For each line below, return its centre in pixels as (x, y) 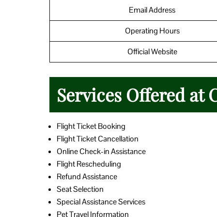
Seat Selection (80, 189)
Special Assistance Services (101, 201)
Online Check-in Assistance (101, 151)
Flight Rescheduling (89, 164)
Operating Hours (152, 31)
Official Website (152, 51)
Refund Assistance (87, 176)
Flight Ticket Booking (91, 126)
